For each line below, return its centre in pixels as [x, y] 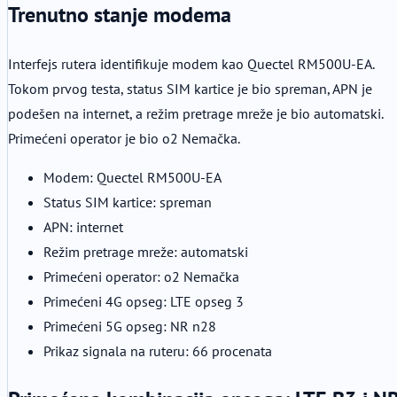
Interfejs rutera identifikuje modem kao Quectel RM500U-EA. [191, 63]
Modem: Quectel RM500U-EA [132, 177]
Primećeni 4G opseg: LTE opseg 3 [144, 301]
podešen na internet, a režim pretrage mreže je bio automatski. [195, 113]
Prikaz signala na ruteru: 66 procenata [158, 350]
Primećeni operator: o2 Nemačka [141, 276]
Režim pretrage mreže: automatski [146, 251]
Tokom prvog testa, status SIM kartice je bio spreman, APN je [190, 88]
